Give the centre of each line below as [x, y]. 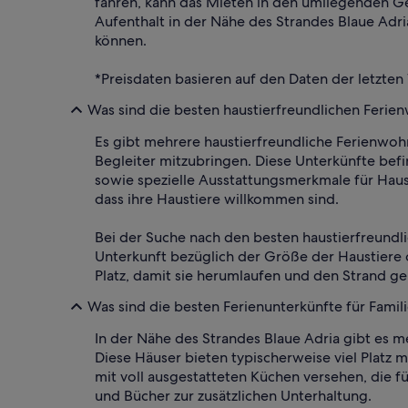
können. [121, 40]
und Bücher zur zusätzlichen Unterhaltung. [233, 395]
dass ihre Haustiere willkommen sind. [217, 199]
